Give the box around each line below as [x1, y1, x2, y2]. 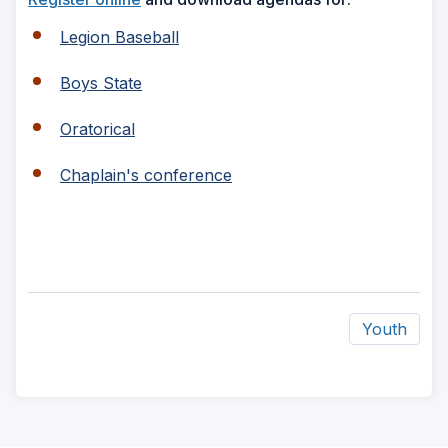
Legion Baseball [60, 26, 179, 47]
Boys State [60, 72, 142, 93]
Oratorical [60, 118, 135, 139]
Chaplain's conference [60, 164, 232, 185]
